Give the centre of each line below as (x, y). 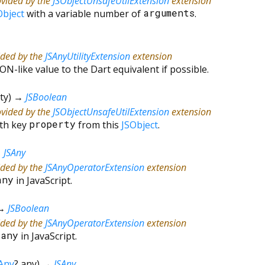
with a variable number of (84, 13)
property (52, 124)
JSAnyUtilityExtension (88, 56)
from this (98, 125)
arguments (169, 13)
